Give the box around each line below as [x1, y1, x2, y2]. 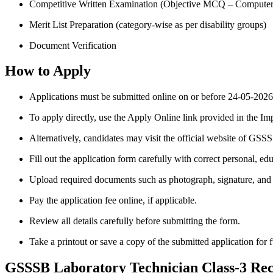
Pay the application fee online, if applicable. [29, 195, 197, 206]
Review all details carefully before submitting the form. [29, 216, 240, 227]
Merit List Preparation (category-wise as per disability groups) [29, 19, 266, 30]
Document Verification [29, 40, 116, 51]
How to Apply [5, 63, 91, 79]
